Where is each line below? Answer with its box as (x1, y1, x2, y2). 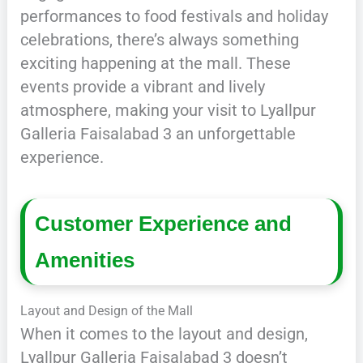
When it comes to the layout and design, (19, 324, 308, 344)
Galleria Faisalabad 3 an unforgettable (19, 124, 296, 144)
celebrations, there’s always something (19, 30, 299, 50)
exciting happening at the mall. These (19, 53, 291, 74)
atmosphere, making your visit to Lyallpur (19, 100, 316, 121)
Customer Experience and (35, 211, 293, 235)
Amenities (35, 248, 135, 271)
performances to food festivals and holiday (19, 6, 328, 27)
